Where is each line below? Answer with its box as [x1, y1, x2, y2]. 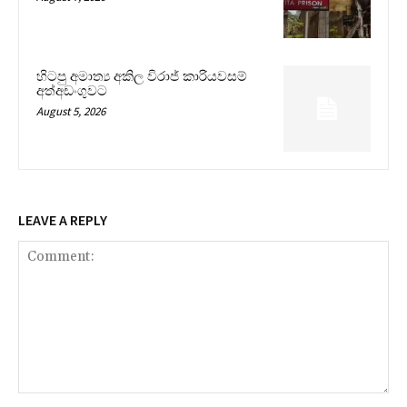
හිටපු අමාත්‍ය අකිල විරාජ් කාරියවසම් [36, 68, 247, 84]
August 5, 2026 [36, 103, 105, 119]
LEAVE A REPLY [18, 211, 107, 230]
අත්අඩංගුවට [36, 83, 107, 98]
